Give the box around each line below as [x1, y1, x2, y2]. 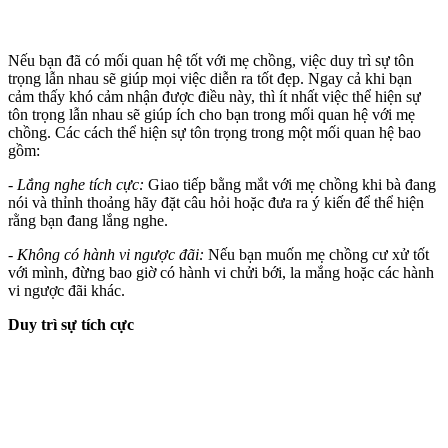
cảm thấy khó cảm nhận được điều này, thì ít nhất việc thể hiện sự [8, 87, 421, 105]
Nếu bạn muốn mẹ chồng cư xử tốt [204, 245, 429, 263]
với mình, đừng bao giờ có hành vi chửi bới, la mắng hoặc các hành [8, 263, 434, 281]
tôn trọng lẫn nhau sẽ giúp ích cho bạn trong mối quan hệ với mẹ [8, 105, 415, 123]
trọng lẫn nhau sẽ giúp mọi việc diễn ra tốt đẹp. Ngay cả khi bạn [8, 69, 412, 87]
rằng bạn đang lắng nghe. [8, 211, 168, 229]
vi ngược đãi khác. [8, 281, 125, 299]
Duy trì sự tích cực [8, 315, 134, 333]
